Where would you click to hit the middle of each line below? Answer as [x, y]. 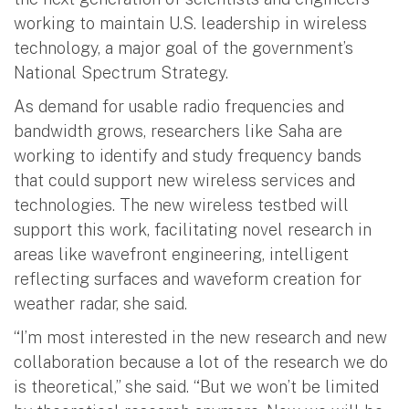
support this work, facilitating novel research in [193, 229]
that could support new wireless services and [184, 180]
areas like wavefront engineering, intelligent [181, 254]
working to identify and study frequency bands [188, 155]
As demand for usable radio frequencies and [179, 106]
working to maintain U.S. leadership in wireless [190, 23]
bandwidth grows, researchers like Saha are [178, 131]
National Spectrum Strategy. [121, 72]
